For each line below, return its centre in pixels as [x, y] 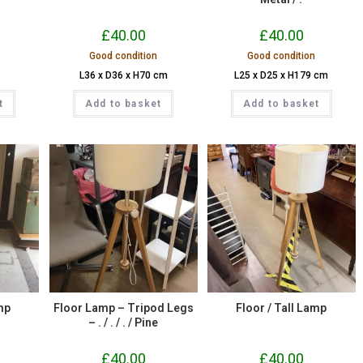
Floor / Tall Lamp [282, 307]
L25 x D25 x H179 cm [282, 76]
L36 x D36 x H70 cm [123, 76]
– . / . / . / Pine [124, 322]
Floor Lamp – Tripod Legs [123, 307]
